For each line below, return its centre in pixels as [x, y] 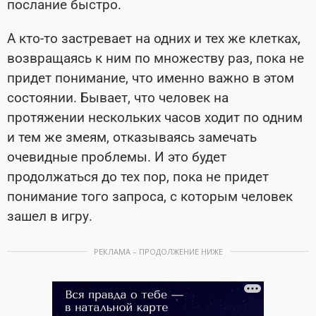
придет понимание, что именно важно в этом [151, 78]
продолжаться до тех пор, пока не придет [138, 177]
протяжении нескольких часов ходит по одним [155, 118]
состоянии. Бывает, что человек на [118, 98]
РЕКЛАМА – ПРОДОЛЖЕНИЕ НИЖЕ [158, 252]
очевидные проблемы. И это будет [117, 157]
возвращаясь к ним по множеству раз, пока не [156, 59]
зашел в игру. [50, 217]
